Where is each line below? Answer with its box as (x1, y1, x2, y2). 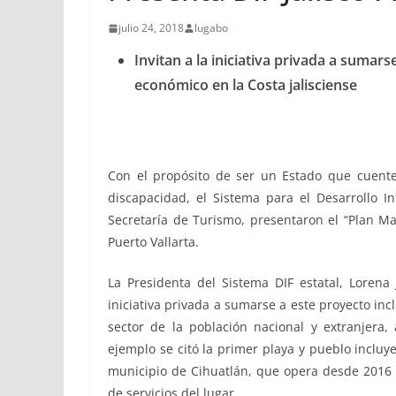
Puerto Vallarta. (108, 233, 199, 250)
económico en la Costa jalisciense (134, 75, 357, 95)
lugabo (194, 20, 228, 35)
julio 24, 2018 (118, 20, 184, 35)
